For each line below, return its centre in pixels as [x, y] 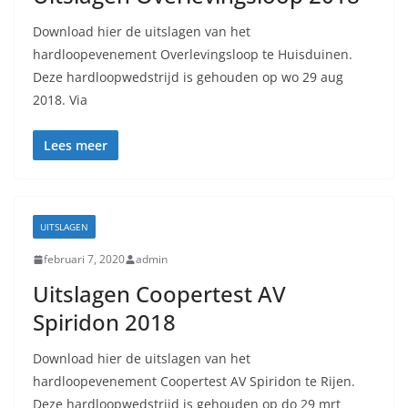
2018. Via [60, 100]
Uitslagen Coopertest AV [159, 294]
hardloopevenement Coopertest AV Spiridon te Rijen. [194, 381]
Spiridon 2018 [104, 322]
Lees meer [76, 145]
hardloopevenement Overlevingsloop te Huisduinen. [193, 54]
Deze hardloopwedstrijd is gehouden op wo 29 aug [188, 77]
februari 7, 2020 [84, 259]
